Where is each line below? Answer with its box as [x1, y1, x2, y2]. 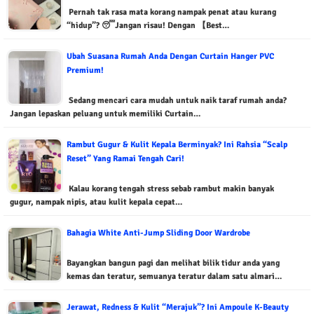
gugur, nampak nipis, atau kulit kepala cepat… [10, 197, 182, 207]
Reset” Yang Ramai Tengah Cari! [67, 153, 184, 164]
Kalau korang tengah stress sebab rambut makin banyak [67, 184, 274, 194]
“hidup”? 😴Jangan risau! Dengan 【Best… [67, 20, 229, 31]
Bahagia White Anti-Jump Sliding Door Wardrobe [67, 228, 250, 238]
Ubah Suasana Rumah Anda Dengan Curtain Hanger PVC [67, 51, 274, 62]
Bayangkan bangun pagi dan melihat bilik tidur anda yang [67, 258, 280, 268]
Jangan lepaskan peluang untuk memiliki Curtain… [10, 109, 200, 119]
